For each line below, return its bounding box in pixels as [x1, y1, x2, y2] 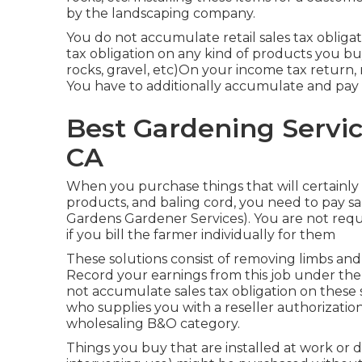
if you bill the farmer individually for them [66, 227, 335, 242]
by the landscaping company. [66, 6, 255, 21]
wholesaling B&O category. [66, 316, 240, 331]
